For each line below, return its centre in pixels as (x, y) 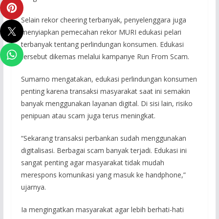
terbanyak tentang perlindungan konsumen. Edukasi (102, 44)
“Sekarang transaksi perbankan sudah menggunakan (103, 138)
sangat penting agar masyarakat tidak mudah (92, 163)
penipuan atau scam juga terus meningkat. (88, 116)
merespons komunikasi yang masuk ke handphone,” (103, 175)
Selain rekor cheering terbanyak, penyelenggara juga (103, 20)
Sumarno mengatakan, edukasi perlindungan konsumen (109, 79)
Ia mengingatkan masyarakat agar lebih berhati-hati (102, 210)
